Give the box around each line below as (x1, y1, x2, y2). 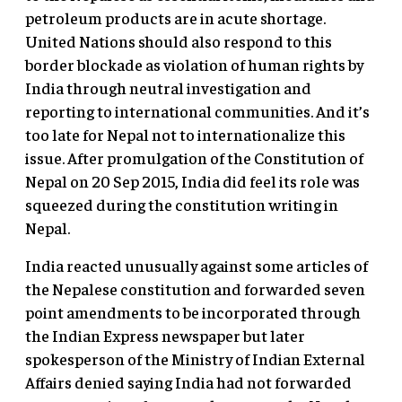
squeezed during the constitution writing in (25, 194, 338, 215)
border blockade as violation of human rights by (25, 54, 363, 75)
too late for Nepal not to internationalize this (25, 124, 345, 145)
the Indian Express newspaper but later (25, 325, 305, 346)
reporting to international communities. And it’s (25, 100, 370, 122)
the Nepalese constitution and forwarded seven (25, 278, 365, 300)
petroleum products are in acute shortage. (25, 7, 326, 29)
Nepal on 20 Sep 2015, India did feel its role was (25, 170, 360, 192)
